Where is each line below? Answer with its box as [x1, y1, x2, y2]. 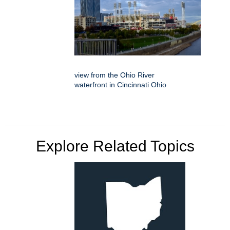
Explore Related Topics [35, 137, 195, 155]
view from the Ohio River [74, 70, 155, 79]
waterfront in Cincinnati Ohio [74, 80, 166, 89]
